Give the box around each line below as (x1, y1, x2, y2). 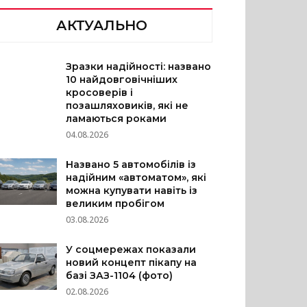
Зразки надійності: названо (66, 60, 212, 73)
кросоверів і (66, 86, 134, 99)
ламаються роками (66, 112, 167, 125)
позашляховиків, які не (66, 99, 189, 112)
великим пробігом (66, 197, 165, 210)
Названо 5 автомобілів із (66, 158, 197, 171)
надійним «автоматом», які (66, 171, 207, 184)
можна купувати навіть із (66, 184, 198, 197)
